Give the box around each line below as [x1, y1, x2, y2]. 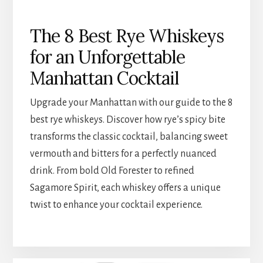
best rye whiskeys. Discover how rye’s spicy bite [29, 114, 225, 125]
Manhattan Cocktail [29, 66, 179, 89]
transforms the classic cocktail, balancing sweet [29, 131, 228, 142]
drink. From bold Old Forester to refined [29, 165, 194, 176]
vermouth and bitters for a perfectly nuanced [29, 148, 217, 159]
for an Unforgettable [29, 45, 185, 68]
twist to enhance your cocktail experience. [29, 199, 203, 210]
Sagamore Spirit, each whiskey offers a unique [29, 182, 221, 193]
